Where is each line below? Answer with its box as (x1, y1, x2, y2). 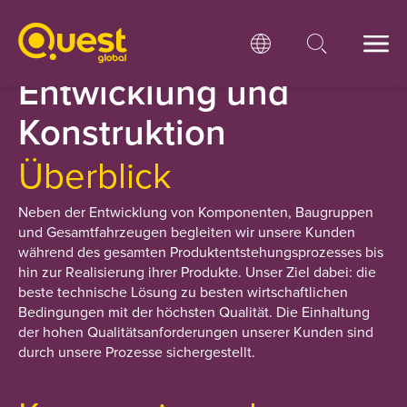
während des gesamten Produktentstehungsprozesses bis (18, 242, 383, 262)
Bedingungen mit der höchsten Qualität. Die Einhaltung (18, 302, 370, 322)
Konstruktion (18, 104, 226, 157)
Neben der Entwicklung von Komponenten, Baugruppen (18, 202, 373, 222)
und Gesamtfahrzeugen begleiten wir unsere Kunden (18, 222, 355, 242)
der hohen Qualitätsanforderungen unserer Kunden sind (18, 322, 373, 342)
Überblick (18, 149, 172, 200)
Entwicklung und (18, 65, 289, 117)
